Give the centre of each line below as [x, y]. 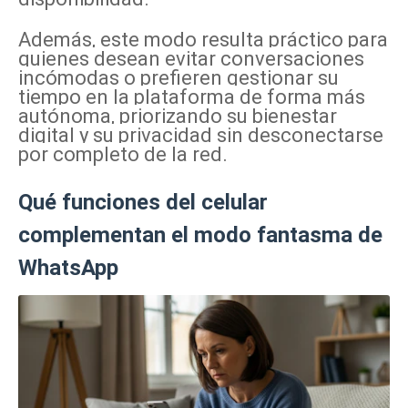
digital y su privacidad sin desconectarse [201, 136]
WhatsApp [68, 268]
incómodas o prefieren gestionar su [178, 78]
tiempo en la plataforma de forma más [192, 97]
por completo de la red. [123, 155]
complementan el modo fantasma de [200, 235]
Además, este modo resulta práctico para [203, 40]
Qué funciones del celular [143, 203]
